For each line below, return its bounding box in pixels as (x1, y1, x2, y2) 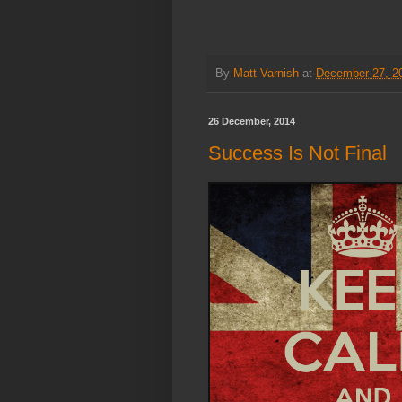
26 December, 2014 (208, 116, 295, 127)
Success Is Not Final (208, 141, 387, 164)
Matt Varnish (233, 66, 299, 80)
